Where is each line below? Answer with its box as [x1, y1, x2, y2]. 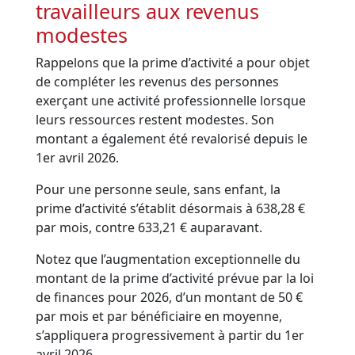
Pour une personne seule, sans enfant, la [36, 181, 281, 199]
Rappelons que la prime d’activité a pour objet [36, 54, 311, 72]
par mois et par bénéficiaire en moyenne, [36, 307, 283, 326]
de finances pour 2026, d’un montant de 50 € [36, 288, 303, 307]
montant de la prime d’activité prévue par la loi [36, 269, 315, 288]
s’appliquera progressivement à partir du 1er [36, 326, 305, 345]
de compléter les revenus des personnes [36, 73, 280, 91]
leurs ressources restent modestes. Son [36, 111, 275, 129]
